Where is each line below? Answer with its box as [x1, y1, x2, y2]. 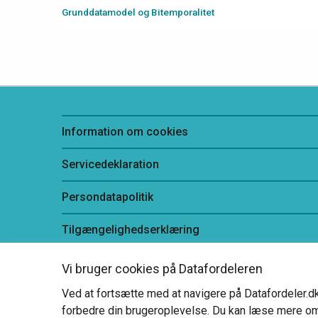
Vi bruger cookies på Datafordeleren [62, 261, 263, 276]
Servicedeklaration [62, 157, 159, 171]
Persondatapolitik [62, 190, 153, 204]
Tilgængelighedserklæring [62, 222, 199, 236]
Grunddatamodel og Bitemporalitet [62, 6, 214, 18]
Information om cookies [62, 124, 188, 138]
